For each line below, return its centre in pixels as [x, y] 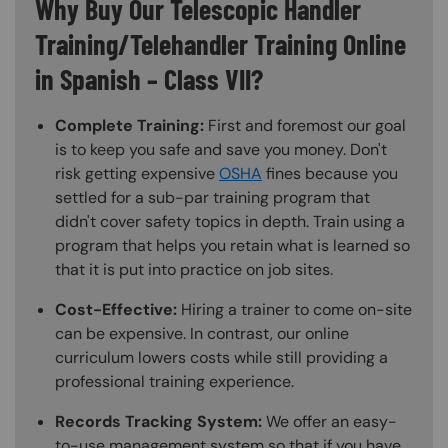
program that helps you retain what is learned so [232, 246]
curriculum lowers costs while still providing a [221, 358]
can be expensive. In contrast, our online [202, 334]
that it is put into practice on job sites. [194, 270]
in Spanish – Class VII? [149, 79]
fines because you [330, 174]
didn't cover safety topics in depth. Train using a [230, 222]
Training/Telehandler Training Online [220, 44]
